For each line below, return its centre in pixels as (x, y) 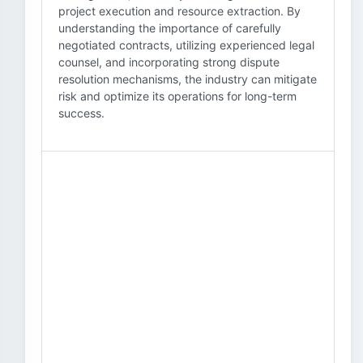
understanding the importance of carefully (170, 28)
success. (81, 113)
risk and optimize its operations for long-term (177, 96)
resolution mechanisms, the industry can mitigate (188, 79)
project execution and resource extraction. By (179, 11)
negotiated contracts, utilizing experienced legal (186, 45)
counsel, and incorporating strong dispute (169, 62)
